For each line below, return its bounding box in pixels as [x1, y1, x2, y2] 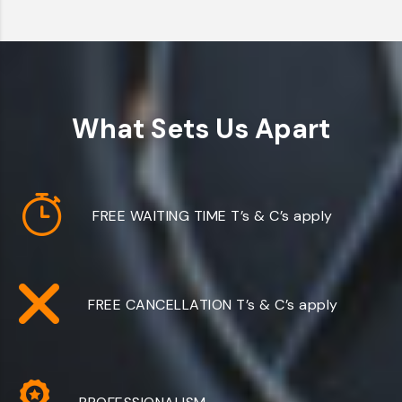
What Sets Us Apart [72, 111, 330, 146]
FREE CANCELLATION [88, 295, 232, 314]
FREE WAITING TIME [92, 206, 227, 225]
